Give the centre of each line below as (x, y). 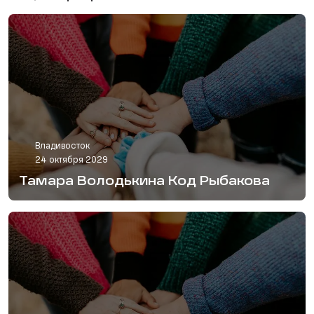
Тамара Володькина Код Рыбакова (144, 182)
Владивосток (62, 147)
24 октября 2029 (71, 161)
